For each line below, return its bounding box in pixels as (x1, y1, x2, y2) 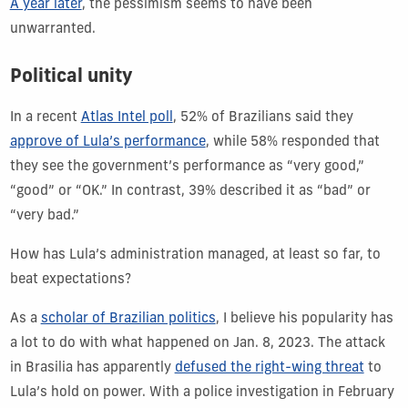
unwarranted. (9, 22, 96, 36)
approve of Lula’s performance (9, 135, 206, 149)
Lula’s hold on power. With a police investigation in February (9, 385, 394, 400)
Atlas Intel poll (80, 110, 173, 125)
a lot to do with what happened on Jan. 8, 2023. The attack (9, 336, 385, 351)
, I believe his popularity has (215, 311, 393, 326)
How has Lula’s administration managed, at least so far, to (9, 248, 381, 262)
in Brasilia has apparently (9, 361, 175, 375)
